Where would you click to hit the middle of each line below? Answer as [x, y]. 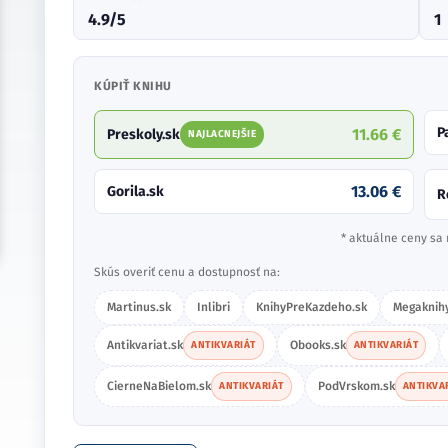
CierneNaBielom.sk [159, 386]
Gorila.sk [135, 191]
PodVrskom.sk [356, 386]
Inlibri [213, 307]
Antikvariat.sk [145, 345]
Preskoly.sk [143, 134]
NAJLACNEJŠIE [222, 134]
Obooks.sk [317, 345]
